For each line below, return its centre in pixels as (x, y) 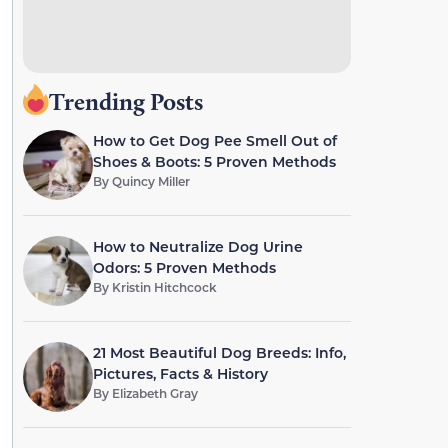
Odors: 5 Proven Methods (184, 267)
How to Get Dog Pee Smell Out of (214, 140)
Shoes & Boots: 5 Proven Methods (214, 161)
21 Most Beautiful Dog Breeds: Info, (219, 352)
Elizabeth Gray (154, 393)
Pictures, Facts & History (180, 373)
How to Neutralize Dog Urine (197, 246)
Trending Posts (125, 101)
